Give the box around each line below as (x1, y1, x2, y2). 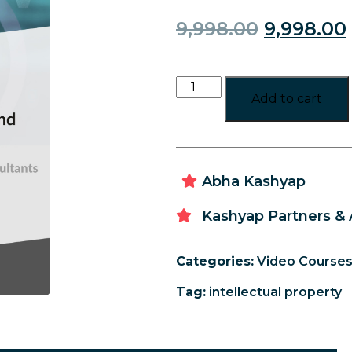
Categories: (176, 254, 254, 269)
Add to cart (251, 91, 323, 106)
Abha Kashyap (202, 173, 306, 190)
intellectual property (209, 284, 342, 299)
